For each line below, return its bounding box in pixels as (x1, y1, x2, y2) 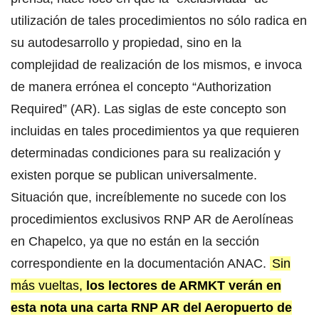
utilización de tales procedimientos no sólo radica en (11, 13, 307, 28)
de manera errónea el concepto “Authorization (11, 79, 271, 94)
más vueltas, (11, 278, 86, 293)
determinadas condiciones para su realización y (11, 145, 281, 160)
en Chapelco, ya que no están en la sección (11, 234, 259, 249)
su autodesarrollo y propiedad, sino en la (11, 35, 241, 50)
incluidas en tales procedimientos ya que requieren (11, 123, 299, 138)
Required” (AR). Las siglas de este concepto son (11, 101, 286, 116)
